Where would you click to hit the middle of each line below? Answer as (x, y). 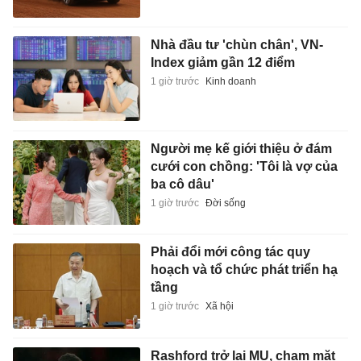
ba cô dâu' (182, 184)
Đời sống (225, 203)
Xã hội (219, 307)
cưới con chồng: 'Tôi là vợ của (244, 166)
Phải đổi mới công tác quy (230, 252)
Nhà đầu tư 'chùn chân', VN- (237, 45)
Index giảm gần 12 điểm (222, 63)
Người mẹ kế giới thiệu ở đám (241, 148)
